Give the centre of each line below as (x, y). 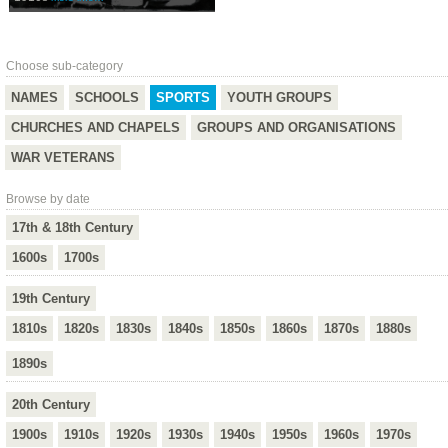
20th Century (51, 405)
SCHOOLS (107, 98)
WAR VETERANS (63, 158)
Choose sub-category (64, 66)
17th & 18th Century (72, 228)
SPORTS (183, 98)
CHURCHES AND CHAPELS (95, 128)
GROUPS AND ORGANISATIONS (296, 128)
